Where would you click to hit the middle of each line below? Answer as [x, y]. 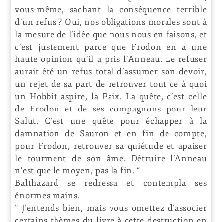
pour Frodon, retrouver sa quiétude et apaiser [111, 146]
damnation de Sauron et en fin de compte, [111, 133]
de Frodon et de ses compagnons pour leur [111, 109]
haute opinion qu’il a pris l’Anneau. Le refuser [111, 59]
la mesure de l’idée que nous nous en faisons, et [111, 34]
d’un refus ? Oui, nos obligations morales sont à [111, 22]
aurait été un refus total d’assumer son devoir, [111, 71]
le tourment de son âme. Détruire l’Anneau [111, 158]
